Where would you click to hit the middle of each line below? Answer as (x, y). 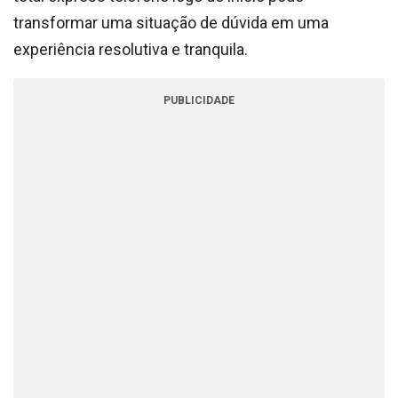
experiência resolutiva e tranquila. (131, 49)
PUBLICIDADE (199, 100)
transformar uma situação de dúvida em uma (171, 23)
